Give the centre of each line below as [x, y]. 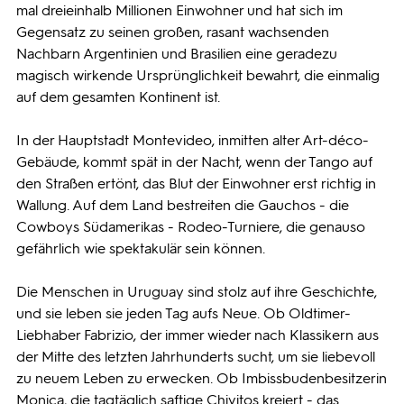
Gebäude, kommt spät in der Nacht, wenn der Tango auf [194, 162]
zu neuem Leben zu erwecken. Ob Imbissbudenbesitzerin [202, 378]
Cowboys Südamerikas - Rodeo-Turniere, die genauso [191, 227]
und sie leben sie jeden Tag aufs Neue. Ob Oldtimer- [184, 313]
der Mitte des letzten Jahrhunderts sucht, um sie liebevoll [196, 357]
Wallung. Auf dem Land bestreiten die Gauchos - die [183, 205]
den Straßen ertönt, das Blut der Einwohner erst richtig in [196, 184]
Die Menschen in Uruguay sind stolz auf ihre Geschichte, [197, 292]
